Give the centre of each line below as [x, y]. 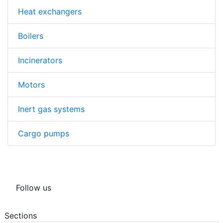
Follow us [34, 188]
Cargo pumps [44, 134]
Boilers [31, 36]
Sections [21, 216]
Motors [31, 85]
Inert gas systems [51, 109]
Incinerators [40, 60]
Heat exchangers [50, 12]
